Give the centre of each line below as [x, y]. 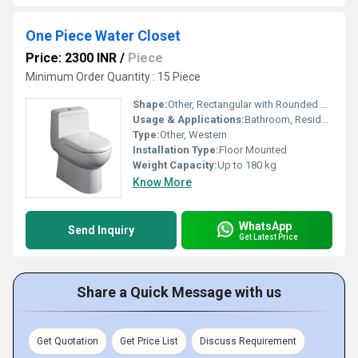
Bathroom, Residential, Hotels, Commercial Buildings [283, 119]
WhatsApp [265, 226]
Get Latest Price [268, 237]
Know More [162, 182]
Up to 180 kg [247, 165]
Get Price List [149, 341]
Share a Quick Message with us [179, 292]
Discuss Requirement [248, 341]
